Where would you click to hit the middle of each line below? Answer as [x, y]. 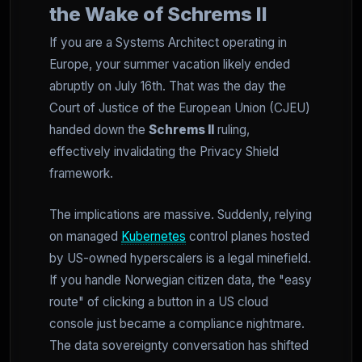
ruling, [232, 130]
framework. [81, 173]
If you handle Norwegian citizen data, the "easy [181, 280]
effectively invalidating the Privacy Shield [164, 152]
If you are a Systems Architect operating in [168, 42]
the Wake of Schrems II [158, 14]
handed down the [99, 130]
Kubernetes [154, 236]
